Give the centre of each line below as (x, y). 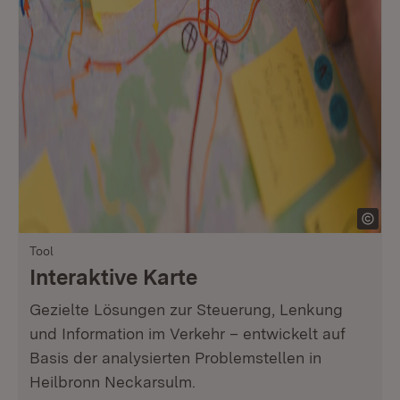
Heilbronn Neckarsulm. (112, 382)
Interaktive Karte (113, 277)
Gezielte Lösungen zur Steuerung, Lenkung (186, 309)
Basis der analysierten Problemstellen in (175, 358)
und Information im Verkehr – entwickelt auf (187, 333)
